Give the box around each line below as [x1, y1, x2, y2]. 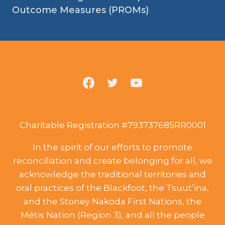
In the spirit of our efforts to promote [33, 142, 192, 153]
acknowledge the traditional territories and [19, 169, 206, 180]
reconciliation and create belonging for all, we [13, 156, 212, 166]
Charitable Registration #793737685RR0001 [19, 120, 206, 131]
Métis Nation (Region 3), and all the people [20, 210, 205, 220]
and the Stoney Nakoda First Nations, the [24, 196, 201, 207]
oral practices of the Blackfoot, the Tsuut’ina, [16, 183, 209, 193]
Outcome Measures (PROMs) [12, 5, 149, 16]
